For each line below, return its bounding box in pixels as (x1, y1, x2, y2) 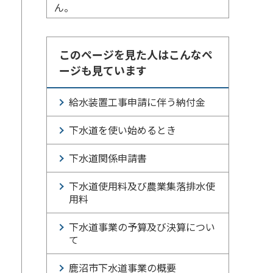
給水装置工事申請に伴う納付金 (69, 94, 205, 109)
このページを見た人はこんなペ (59, 46, 213, 62)
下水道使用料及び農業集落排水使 (69, 179, 215, 193)
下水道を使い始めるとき (69, 122, 176, 137)
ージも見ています (59, 62, 147, 78)
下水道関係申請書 (69, 151, 147, 165)
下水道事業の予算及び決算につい (69, 219, 215, 234)
